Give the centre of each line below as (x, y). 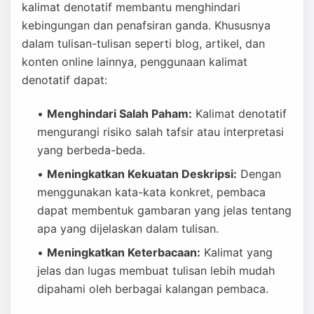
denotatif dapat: (64, 80)
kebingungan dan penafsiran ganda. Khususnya (146, 25)
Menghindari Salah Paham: (120, 114)
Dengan (259, 174)
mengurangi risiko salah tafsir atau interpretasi (161, 132)
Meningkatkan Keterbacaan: (124, 252)
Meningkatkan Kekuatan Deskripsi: (142, 174)
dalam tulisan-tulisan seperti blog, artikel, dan (143, 43)
